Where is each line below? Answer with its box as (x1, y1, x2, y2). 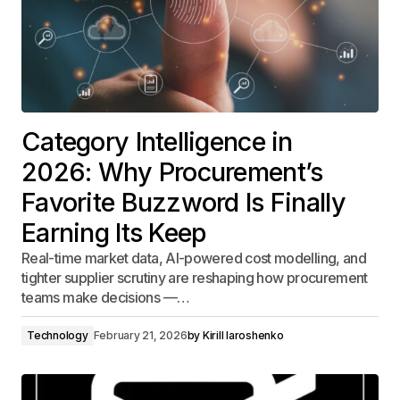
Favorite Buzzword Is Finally (21, 187, 346, 218)
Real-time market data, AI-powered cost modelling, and (21, 249, 367, 267)
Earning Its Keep (21, 217, 206, 248)
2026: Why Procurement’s (21, 156, 323, 187)
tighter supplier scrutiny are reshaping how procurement (21, 269, 368, 287)
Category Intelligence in (21, 126, 293, 157)
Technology (27, 329, 88, 342)
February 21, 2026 (93, 329, 187, 342)
